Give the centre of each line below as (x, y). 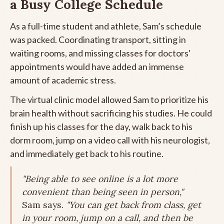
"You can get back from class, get (133, 204)
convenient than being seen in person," (103, 191)
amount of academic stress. (63, 80)
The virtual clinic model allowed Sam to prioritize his (109, 99)
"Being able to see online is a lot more (100, 178)
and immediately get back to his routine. (87, 153)
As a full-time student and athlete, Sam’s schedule (106, 26)
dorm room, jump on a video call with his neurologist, (110, 140)
